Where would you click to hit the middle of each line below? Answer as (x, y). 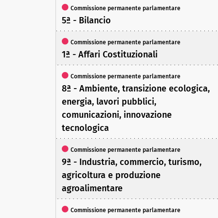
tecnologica (85, 128)
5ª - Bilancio (86, 21)
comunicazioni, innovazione (117, 115)
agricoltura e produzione (111, 175)
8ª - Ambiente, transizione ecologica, (136, 89)
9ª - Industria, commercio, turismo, (132, 162)
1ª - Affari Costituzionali (110, 55)
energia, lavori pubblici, (109, 102)
